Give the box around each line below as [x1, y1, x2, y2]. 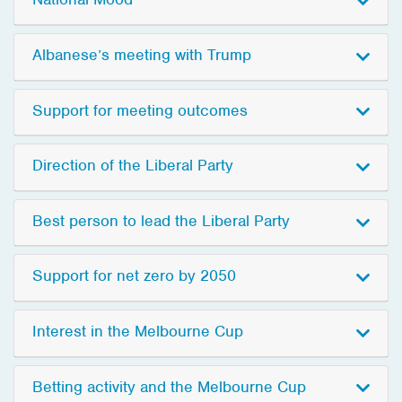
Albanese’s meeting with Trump [32, 44, 251, 65]
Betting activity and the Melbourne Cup [32, 376, 306, 397]
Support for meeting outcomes [32, 100, 248, 120]
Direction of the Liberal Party [32, 155, 233, 176]
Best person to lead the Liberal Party [32, 210, 290, 231]
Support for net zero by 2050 [32, 266, 236, 286]
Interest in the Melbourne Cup [32, 320, 243, 341]
